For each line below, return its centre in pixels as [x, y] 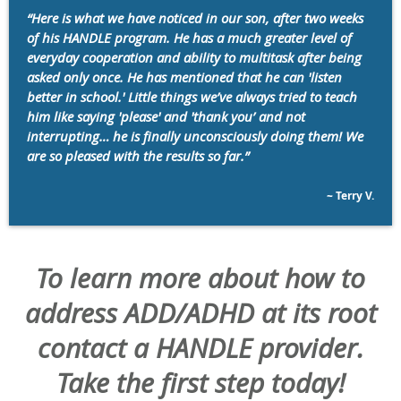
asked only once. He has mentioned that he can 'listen [184, 77]
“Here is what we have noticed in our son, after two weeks [195, 18]
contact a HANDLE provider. [200, 349]
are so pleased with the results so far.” [138, 156]
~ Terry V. [350, 196]
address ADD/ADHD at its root [200, 314]
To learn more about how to [200, 279]
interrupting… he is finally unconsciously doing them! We [195, 137]
